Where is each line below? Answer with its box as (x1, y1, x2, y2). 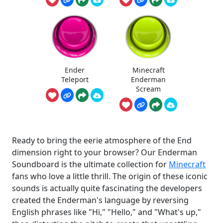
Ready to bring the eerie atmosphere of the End (12, 135, 192, 146)
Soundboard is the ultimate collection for (12, 159, 169, 170)
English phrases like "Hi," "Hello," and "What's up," (12, 207, 201, 218)
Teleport (61, 75, 89, 85)
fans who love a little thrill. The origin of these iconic (12, 171, 208, 182)
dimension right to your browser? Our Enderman (12, 147, 197, 158)
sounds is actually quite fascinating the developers (12, 183, 202, 194)
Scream (136, 84, 161, 94)
